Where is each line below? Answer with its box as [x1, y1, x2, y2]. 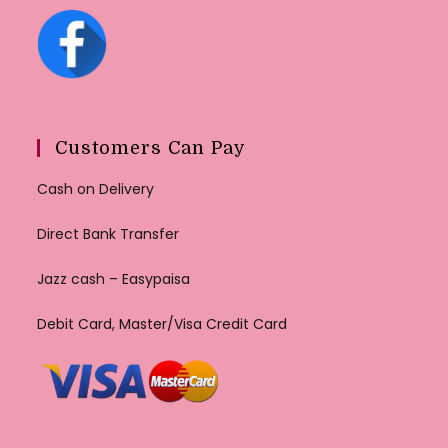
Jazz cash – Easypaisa [37, 269, 191, 290]
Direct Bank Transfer [37, 224, 180, 245]
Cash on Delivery [37, 179, 155, 200]
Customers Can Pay [55, 138, 247, 159]
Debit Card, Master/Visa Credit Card [37, 314, 288, 335]
